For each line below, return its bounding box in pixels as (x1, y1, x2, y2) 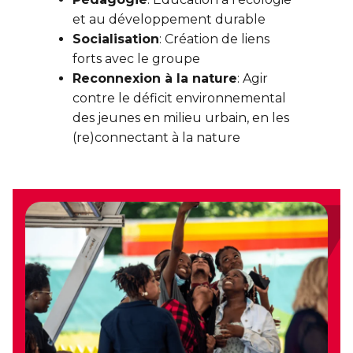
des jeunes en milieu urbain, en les (72, 110, 289, 126)
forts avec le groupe (72, 51, 200, 67)
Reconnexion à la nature (72, 71, 237, 87)
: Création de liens (159, 32, 269, 47)
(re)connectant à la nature (72, 130, 240, 146)
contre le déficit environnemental (72, 91, 286, 106)
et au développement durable (72, 12, 266, 28)
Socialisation (72, 32, 159, 47)
